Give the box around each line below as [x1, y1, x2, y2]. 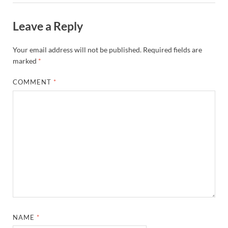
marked [13, 56, 38, 66]
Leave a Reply [13, 19, 83, 34]
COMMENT [13, 78, 54, 87]
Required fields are [143, 45, 202, 54]
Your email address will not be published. [13, 45, 141, 54]
